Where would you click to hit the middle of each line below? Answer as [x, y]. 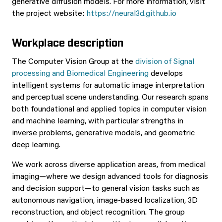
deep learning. [36, 145]
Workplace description [68, 42]
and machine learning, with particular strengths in [98, 121]
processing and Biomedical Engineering [80, 74]
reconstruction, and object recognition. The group [98, 213]
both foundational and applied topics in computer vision [109, 110]
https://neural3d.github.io [131, 14]
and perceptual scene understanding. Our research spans [110, 98]
